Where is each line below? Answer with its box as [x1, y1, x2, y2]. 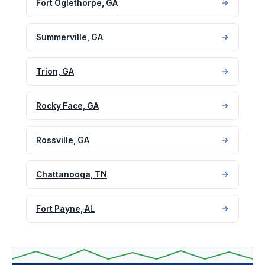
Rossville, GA [36, 135, 89, 146]
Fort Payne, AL [36, 204, 95, 214]
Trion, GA [36, 67, 74, 77]
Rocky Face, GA [36, 101, 99, 111]
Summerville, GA [36, 33, 103, 43]
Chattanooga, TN [36, 170, 107, 180]
